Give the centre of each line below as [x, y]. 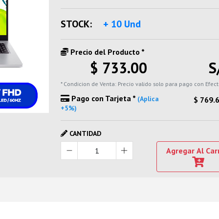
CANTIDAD [85, 133]
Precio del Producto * [107, 52]
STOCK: [77, 24]
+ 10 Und [122, 24]
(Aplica [148, 99]
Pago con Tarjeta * [104, 98]
